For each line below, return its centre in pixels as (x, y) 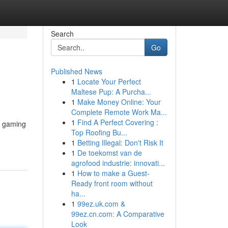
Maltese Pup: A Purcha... (111, 92)
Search (62, 34)
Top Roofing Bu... (99, 132)
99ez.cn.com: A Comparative (118, 214)
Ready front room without (112, 183)
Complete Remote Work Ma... (119, 112)
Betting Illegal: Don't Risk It (120, 142)
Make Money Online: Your (119, 102)
